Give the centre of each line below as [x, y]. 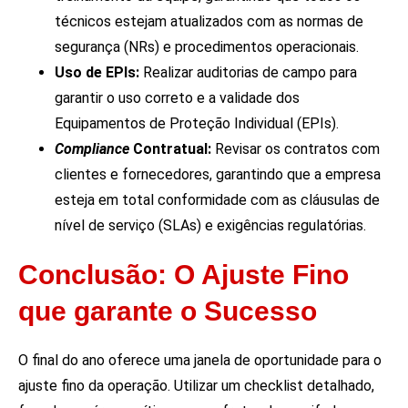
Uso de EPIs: [97, 72]
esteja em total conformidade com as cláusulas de [217, 199]
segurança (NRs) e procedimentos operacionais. [207, 46]
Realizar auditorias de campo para [248, 72]
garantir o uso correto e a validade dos [177, 97]
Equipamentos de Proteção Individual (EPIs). [197, 123]
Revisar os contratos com [296, 148]
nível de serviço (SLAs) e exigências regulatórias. [210, 225]
